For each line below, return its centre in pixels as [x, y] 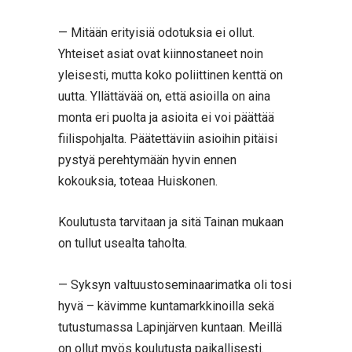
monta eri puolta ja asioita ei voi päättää [166, 117]
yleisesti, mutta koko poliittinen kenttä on [170, 75]
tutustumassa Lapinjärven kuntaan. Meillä [170, 327]
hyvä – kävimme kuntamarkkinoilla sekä [166, 306]
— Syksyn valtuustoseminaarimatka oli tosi [175, 284]
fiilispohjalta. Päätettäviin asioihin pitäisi [168, 138]
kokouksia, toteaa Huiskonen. [138, 181]
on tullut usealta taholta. [123, 244]
